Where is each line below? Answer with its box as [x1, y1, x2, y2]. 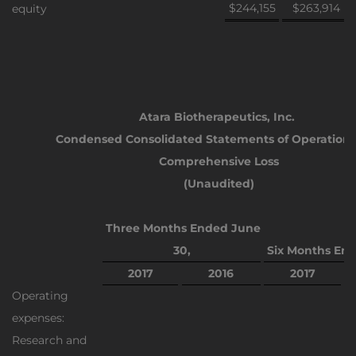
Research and [12, 333, 87, 347]
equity [12, 2, 47, 16]
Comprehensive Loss [158, 154, 279, 168]
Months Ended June [143, 221, 261, 235]
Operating [12, 288, 68, 303]
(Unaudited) [183, 176, 254, 191]
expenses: [12, 311, 64, 325]
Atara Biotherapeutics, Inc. [139, 110, 298, 124]
